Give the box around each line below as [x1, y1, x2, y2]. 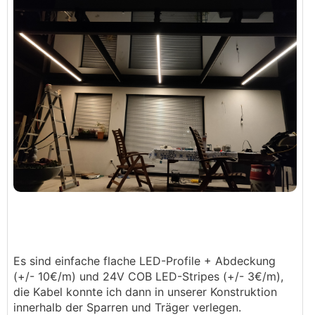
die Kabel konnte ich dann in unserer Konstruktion [13, 285, 277, 300]
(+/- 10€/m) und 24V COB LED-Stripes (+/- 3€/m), [13, 269, 283, 284]
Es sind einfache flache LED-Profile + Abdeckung [13, 254, 276, 269]
